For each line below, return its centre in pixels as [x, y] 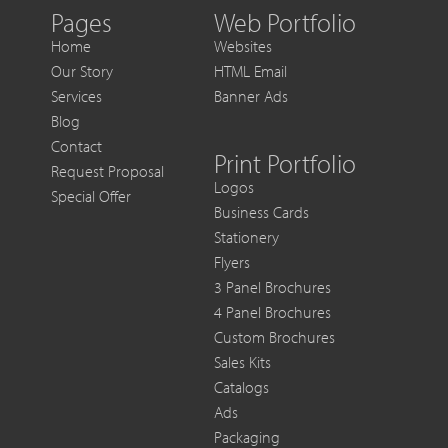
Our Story [82, 71]
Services [77, 96]
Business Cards [262, 212]
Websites [243, 46]
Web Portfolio [285, 23]
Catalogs [242, 387]
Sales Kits [243, 362]
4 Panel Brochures [273, 312]
